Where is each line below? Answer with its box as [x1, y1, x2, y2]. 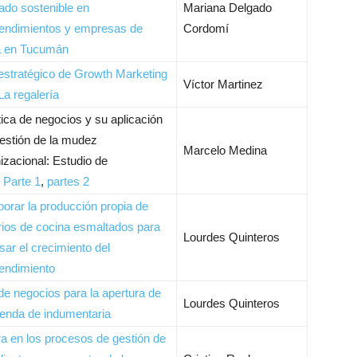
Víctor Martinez [183, 77, 263, 91]
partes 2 [47, 175, 89, 188]
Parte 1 [3, 175, 41, 188]
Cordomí [183, 22, 229, 35]
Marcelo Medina [183, 143, 267, 157]
